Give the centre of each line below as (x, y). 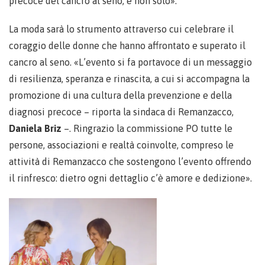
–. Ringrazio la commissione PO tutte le (147, 128)
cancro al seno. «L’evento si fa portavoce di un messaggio (130, 62)
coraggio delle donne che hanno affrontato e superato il (127, 45)
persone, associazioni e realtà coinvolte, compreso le (121, 145)
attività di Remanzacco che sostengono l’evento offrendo (130, 161)
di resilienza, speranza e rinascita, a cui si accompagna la (129, 78)
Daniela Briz (35, 128)
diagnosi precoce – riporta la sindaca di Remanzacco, (121, 112)
